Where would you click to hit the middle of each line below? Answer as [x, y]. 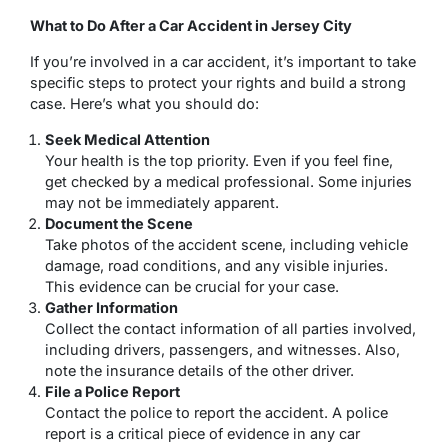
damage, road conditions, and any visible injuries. [216, 265]
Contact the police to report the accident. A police [216, 412]
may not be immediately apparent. [162, 202]
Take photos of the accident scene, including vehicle [226, 244]
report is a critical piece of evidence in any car [202, 433]
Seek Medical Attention [127, 139]
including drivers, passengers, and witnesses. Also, [222, 349]
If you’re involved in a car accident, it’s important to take [223, 61]
